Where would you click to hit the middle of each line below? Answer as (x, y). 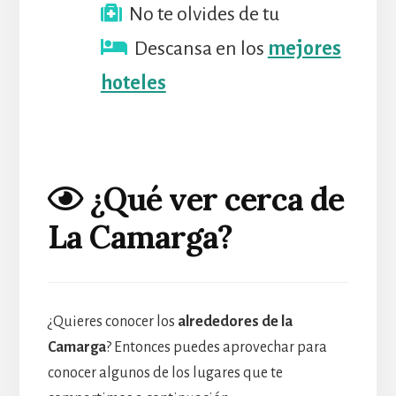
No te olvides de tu (202, 14)
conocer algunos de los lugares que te (165, 373)
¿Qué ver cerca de (213, 198)
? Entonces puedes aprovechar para (216, 347)
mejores (304, 48)
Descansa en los (197, 48)
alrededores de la (235, 321)
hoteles (133, 83)
